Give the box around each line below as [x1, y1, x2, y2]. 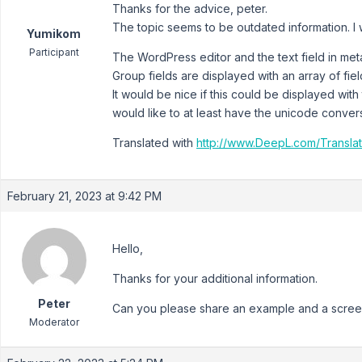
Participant [28, 46, 79, 58]
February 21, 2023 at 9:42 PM [7, 189, 162, 203]
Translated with [112, 136, 196, 149]
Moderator [28, 316, 79, 328]
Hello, [112, 242, 143, 255]
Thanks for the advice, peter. [112, 2, 267, 15]
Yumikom [27, 27, 81, 40]
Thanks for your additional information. [112, 271, 318, 285]
